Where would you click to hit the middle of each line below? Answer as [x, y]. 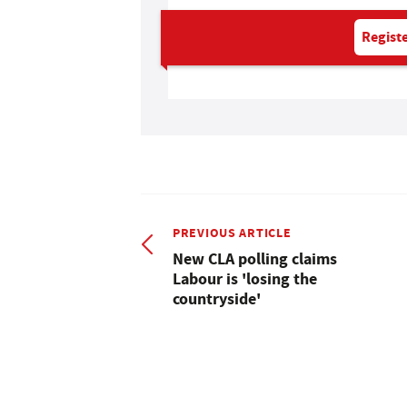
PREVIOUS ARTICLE [232, 232]
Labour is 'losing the [245, 278]
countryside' [217, 298]
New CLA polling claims [255, 258]
